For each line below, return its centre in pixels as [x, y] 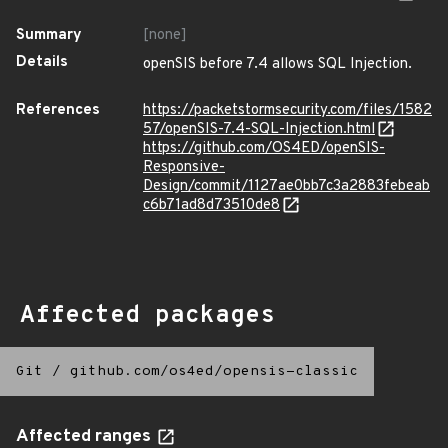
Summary [49, 35]
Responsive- [184, 167]
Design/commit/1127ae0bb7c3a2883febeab [286, 186]
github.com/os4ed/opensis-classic [214, 371]
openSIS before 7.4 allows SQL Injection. [277, 64]
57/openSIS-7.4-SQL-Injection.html [259, 129]
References [58, 110]
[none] [165, 35]
